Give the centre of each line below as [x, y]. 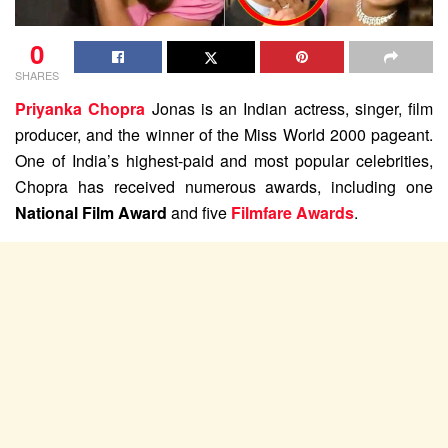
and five [199, 212]
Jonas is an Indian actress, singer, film [289, 108]
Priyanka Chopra [80, 108]
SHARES [37, 74]
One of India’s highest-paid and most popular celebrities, [224, 160]
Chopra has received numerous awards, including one [224, 186]
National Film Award [91, 212]
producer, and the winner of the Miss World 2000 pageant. [224, 134]
